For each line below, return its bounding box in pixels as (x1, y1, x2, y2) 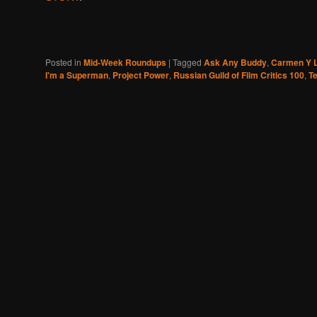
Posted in (45, 56, 81, 69)
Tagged (173, 56, 202, 69)
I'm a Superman (45, 69, 108, 82)
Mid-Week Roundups (83, 56, 166, 69)
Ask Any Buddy (204, 56, 267, 69)
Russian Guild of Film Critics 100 (173, 69, 304, 82)
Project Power (113, 69, 169, 82)
